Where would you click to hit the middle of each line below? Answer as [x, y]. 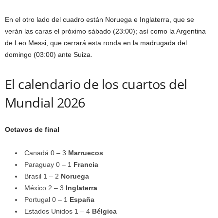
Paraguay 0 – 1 [49, 164]
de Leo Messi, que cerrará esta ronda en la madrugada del [96, 43]
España [82, 200]
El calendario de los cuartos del [96, 84]
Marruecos [86, 153]
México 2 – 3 [45, 188]
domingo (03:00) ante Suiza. [49, 54]
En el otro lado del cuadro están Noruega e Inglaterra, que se [100, 19]
